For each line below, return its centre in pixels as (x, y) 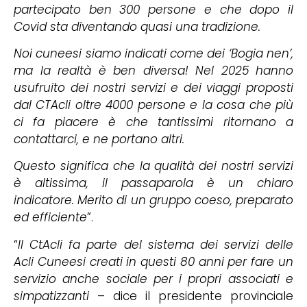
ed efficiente (50, 218)
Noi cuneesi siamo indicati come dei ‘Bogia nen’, (153, 53)
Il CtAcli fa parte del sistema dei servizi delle (156, 244)
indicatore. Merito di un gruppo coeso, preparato (153, 200)
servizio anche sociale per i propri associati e (153, 279)
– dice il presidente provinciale (191, 296)
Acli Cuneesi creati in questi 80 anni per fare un (153, 261)
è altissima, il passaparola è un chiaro (153, 183)
